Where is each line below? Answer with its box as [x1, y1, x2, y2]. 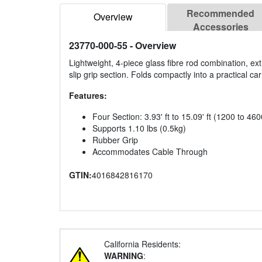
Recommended [187, 6, 254, 20]
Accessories [192, 20, 249, 34]
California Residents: [104, 238, 181, 250]
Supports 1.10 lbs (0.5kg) [92, 122, 186, 135]
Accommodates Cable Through [92, 146, 208, 158]
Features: [69, 89, 107, 102]
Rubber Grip [92, 134, 138, 146]
